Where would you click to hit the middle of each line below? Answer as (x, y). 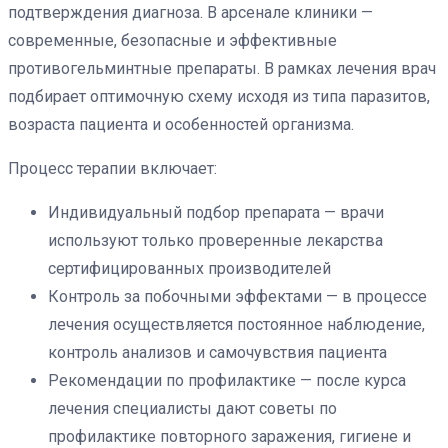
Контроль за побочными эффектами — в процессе (237, 296)
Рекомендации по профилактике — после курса (227, 380)
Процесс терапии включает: (112, 168)
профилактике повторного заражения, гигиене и (229, 436)
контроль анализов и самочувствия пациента (217, 352)
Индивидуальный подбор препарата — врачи (216, 212)
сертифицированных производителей (189, 268)
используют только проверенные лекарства (215, 240)
